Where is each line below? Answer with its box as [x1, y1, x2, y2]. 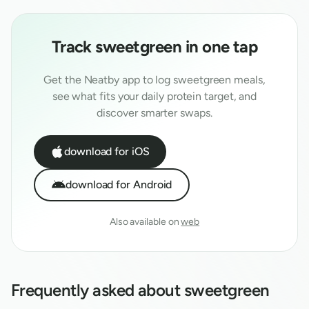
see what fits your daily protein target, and [52, 90, 257, 103]
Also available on [109, 216, 179, 228]
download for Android [66, 178, 172, 191]
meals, [231, 73, 266, 86]
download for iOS [64, 145, 150, 158]
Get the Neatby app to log [43, 73, 174, 86]
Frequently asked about [11, 280, 184, 300]
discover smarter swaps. [97, 106, 212, 119]
